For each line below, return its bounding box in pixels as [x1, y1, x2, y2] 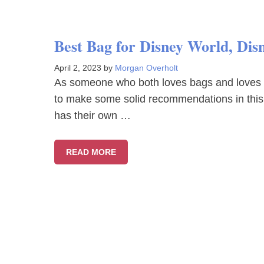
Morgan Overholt [115, 63, 178, 72]
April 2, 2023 [54, 63, 101, 72]
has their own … [54, 110, 131, 121]
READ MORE [66, 147, 116, 157]
